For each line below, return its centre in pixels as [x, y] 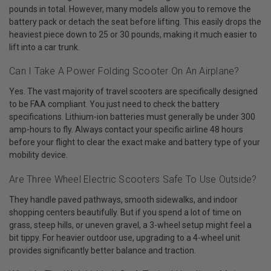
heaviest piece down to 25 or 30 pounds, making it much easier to [133, 34]
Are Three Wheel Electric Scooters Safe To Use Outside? [133, 179]
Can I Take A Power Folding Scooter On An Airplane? [124, 71]
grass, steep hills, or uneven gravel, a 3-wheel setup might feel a [130, 225]
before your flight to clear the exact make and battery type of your [135, 142]
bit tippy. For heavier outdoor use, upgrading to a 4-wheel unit [125, 237]
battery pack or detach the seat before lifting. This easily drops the [135, 21]
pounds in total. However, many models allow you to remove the [130, 9]
